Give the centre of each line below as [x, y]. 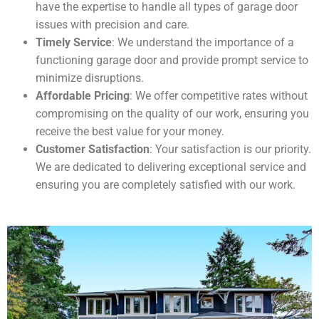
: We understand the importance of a [203, 43]
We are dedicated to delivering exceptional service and [171, 167]
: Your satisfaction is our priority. [230, 150]
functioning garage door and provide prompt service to [172, 61]
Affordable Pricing [83, 96]
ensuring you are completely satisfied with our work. [166, 185]
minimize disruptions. [90, 78]
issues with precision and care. [113, 25]
